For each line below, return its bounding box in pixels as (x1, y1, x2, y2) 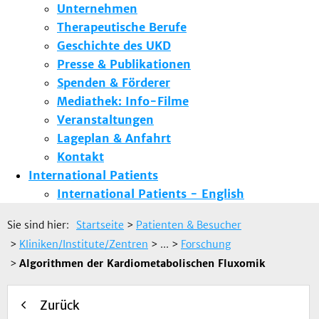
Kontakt (57, 150, 104, 164)
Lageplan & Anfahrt (57, 131, 171, 146)
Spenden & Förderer (57, 75, 170, 90)
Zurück (40, 298, 80, 314)
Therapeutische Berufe (57, 20, 187, 35)
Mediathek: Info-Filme (57, 94, 189, 109)
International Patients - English (57, 187, 244, 202)
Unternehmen (57, 1, 137, 16)
